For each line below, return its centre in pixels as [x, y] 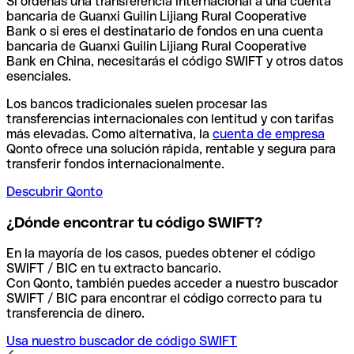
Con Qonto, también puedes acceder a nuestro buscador [172, 283]
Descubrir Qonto [55, 192]
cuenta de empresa [269, 134]
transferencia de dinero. [75, 313]
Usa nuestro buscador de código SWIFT [122, 341]
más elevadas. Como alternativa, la [109, 134]
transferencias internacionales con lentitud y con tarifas [170, 119]
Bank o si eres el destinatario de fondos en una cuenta [165, 32]
